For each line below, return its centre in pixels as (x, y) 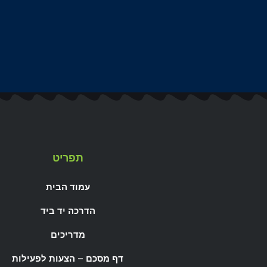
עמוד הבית (68, 187)
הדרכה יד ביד (68, 211)
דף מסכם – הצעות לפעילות (68, 259)
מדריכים (68, 235)
